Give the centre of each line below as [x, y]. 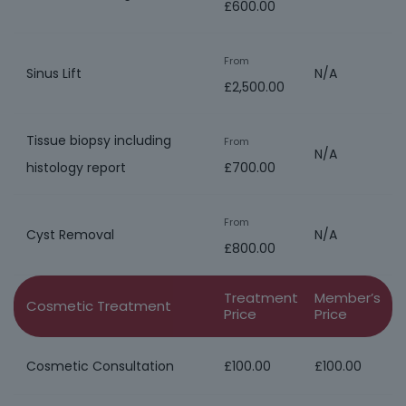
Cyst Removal [70, 235]
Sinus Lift [54, 73]
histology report [76, 168]
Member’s [348, 298]
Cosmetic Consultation [100, 366]
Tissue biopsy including [99, 140]
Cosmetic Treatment [99, 306]
